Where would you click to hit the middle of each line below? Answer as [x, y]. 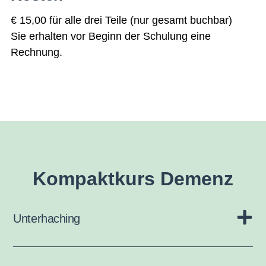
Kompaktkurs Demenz [133, 178]
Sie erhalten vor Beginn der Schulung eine [111, 36]
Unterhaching [47, 218]
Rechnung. [37, 52]
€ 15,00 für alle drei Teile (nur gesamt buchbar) [121, 20]
